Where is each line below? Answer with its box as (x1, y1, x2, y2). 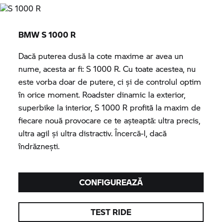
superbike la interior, (18, 102, 95, 113)
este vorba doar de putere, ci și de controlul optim (18, 76, 202, 88)
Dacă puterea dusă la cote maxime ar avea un (18, 50, 184, 62)
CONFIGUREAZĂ (79, 176, 143, 188)
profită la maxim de (127, 102, 201, 113)
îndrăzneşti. (18, 140, 60, 152)
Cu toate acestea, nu (120, 63, 196, 75)
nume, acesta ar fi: (18, 63, 87, 75)
